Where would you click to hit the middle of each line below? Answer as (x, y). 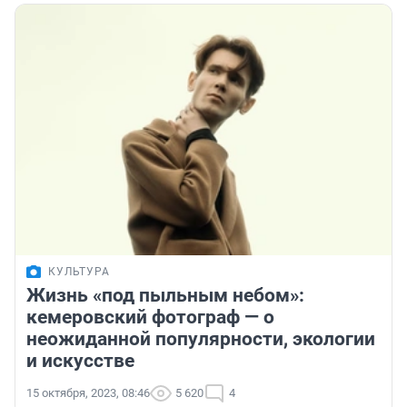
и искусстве (80, 361)
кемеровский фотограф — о (150, 318)
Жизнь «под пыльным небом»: (165, 296)
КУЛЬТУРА (79, 272)
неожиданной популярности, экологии (201, 339)
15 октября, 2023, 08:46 (88, 393)
